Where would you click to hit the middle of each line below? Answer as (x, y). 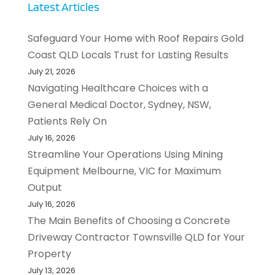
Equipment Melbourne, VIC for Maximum (124, 171)
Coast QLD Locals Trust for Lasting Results (128, 55)
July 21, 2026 (51, 71)
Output (45, 187)
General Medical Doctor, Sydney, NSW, (119, 104)
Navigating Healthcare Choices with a (118, 88)
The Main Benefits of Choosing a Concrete (129, 220)
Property (49, 254)
